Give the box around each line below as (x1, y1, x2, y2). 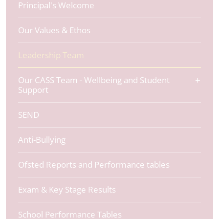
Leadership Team (18, 49, 84, 61)
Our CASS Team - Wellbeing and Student (18, 74, 170, 86)
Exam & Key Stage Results (18, 184, 116, 195)
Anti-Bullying (18, 134, 66, 145)
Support (18, 84, 48, 95)
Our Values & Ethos (18, 24, 90, 36)
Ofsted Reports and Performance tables (18, 159, 170, 170)
